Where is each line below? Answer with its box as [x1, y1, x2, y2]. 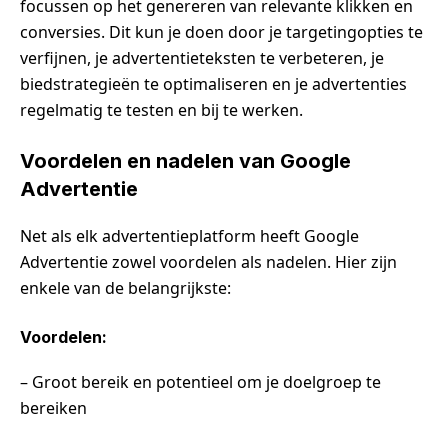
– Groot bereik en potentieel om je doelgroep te [20, 370, 381, 393]
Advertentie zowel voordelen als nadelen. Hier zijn [20, 250, 397, 273]
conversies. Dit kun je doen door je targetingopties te [20, 20, 423, 43]
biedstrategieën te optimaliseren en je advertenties [20, 72, 407, 95]
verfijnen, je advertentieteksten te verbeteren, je [20, 46, 384, 69]
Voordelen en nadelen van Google [20, 148, 351, 173]
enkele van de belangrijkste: [20, 276, 231, 299]
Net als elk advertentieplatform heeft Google [20, 224, 359, 247]
